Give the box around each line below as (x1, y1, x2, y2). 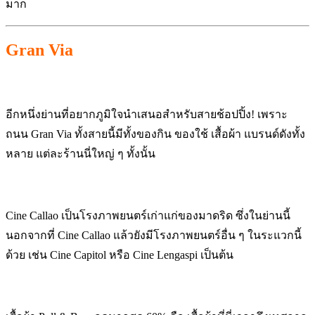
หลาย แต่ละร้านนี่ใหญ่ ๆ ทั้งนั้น (6, 147, 155, 160)
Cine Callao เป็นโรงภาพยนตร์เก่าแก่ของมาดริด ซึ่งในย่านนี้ (6, 209, 290, 221)
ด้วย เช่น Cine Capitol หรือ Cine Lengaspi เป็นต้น (6, 248, 233, 261)
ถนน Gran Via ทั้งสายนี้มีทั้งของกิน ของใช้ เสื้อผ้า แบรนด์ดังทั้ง (6, 127, 305, 140)
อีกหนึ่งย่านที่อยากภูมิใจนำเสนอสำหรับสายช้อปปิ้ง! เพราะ (6, 108, 288, 120)
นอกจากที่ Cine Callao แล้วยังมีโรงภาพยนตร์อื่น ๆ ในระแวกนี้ (6, 229, 302, 241)
